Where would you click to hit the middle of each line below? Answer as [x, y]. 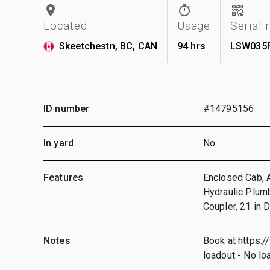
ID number [67, 108]
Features [64, 177]
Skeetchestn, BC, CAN [108, 46]
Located [65, 25]
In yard [59, 143]
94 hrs [191, 46]
